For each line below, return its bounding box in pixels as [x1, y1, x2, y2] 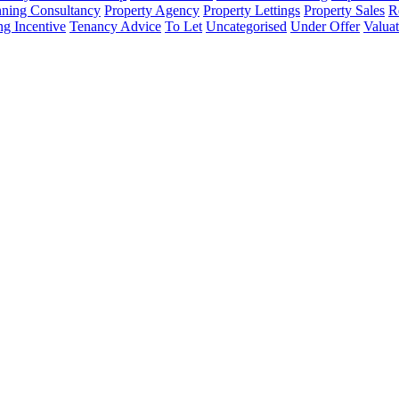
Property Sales [304, 3, 385, 19]
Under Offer [290, 19, 360, 35]
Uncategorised [206, 19, 287, 35]
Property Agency [104, 3, 199, 19]
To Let [165, 19, 202, 35]
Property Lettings [203, 3, 300, 19]
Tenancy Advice [69, 19, 161, 35]
